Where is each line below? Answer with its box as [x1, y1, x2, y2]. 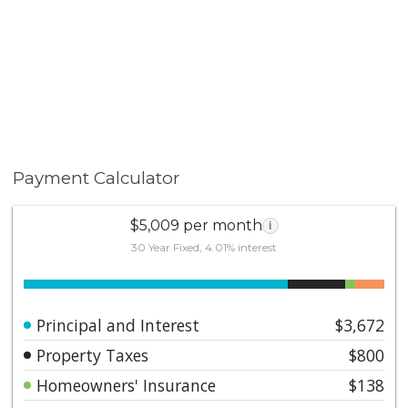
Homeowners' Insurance [36, 373, 217, 396]
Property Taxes [36, 343, 149, 366]
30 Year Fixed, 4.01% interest [131, 240, 277, 254]
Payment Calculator [13, 168, 180, 189]
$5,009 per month [129, 216, 262, 234]
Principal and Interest [36, 313, 200, 336]
